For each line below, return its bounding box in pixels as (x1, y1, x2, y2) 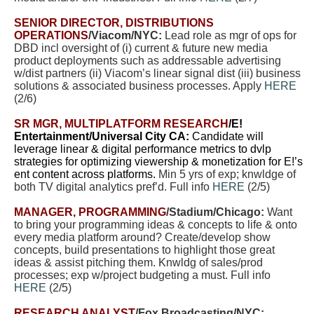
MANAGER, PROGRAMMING (14, 206, 166, 218)
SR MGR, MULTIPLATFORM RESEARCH (14, 118, 228, 130)
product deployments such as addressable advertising (14, 55, 281, 67)
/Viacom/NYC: (88, 29, 162, 41)
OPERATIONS (14, 29, 88, 41)
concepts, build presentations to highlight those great (14, 244, 275, 256)
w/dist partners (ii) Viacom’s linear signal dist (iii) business (14, 67, 301, 79)
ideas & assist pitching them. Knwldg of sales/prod (14, 257, 263, 268)
